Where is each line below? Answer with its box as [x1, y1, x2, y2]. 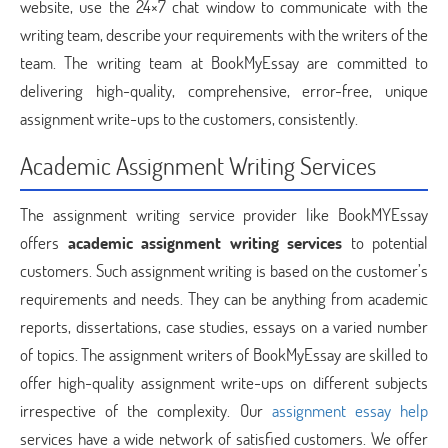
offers [20, 231, 68, 254]
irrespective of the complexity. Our [20, 399, 272, 422]
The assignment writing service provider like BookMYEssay [20, 203, 428, 226]
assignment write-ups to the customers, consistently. [20, 107, 358, 130]
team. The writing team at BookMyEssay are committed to [20, 51, 428, 74]
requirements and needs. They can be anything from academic [20, 287, 428, 310]
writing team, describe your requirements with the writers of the [20, 23, 428, 46]
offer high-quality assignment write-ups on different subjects [20, 371, 428, 394]
